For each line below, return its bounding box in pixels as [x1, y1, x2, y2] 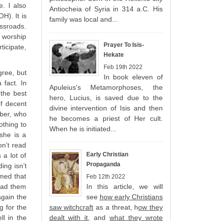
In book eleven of [103, 73, 163, 81]
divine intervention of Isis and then [49, 104, 163, 112]
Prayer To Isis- [103, 41, 144, 48]
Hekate [103, 51, 124, 58]
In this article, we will [86, 182, 163, 190]
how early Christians [99, 192, 163, 201]
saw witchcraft [49, 203, 94, 211]
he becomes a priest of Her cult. [49, 114, 163, 122]
